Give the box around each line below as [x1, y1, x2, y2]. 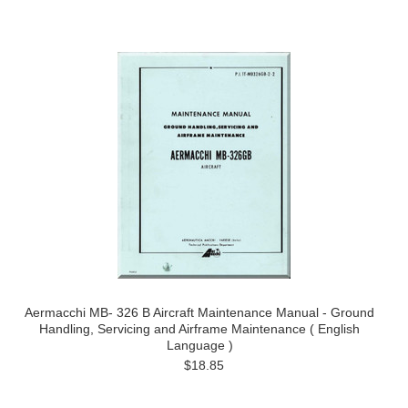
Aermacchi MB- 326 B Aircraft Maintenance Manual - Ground [25, 305, 374, 320]
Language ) [166, 338, 233, 352]
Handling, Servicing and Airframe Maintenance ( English [39, 321, 360, 336]
